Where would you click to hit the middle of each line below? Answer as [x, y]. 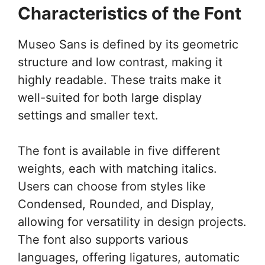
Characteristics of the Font [130, 13]
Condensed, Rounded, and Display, [116, 204]
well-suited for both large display [110, 98]
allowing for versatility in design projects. [132, 222]
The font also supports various [103, 240]
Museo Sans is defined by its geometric [128, 44]
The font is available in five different [119, 151]
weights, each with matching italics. [117, 169]
